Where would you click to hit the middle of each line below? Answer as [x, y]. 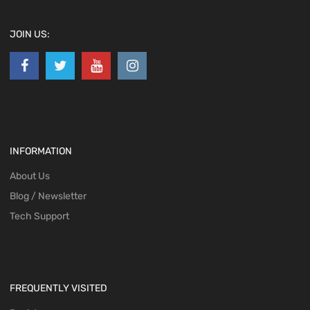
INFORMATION [41, 152]
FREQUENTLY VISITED [58, 289]
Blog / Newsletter [48, 197]
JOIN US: [30, 35]
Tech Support [39, 217]
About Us [30, 176]
